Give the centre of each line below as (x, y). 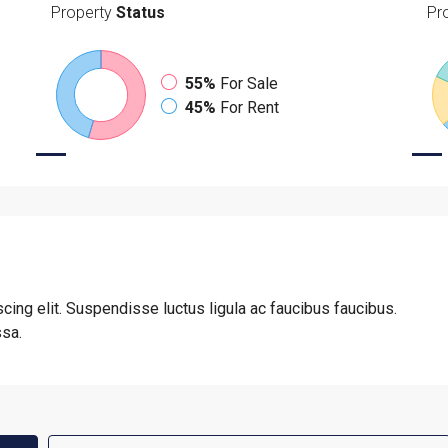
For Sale (248, 83)
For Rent (249, 107)
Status (138, 12)
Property (81, 12)
